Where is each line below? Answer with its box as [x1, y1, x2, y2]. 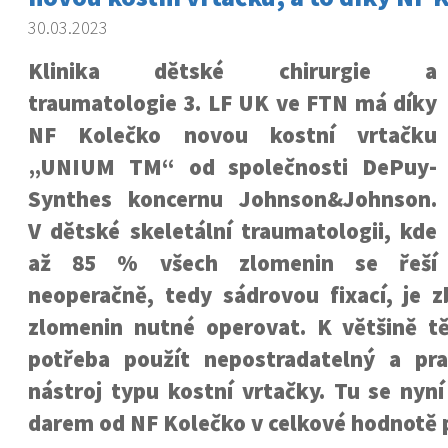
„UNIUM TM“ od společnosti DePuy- [27, 153, 438, 181]
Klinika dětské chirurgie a [27, 57, 438, 85]
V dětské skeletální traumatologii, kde [27, 217, 438, 245]
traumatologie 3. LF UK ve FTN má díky [27, 89, 438, 117]
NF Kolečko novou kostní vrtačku [27, 121, 438, 149]
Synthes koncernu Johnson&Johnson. [27, 185, 438, 213]
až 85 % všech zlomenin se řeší [27, 249, 438, 277]
